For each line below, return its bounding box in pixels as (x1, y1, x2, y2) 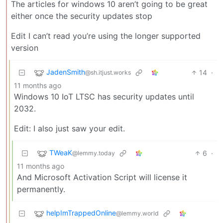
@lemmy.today (72, 149, 115, 157)
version (11, 42, 38, 53)
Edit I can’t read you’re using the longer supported (11, 30, 201, 41)
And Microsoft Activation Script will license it (17, 172, 187, 182)
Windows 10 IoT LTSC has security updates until (14, 91, 194, 102)
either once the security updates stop (11, 10, 152, 21)
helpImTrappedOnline (46, 208, 116, 217)
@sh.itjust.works (85, 68, 131, 76)
